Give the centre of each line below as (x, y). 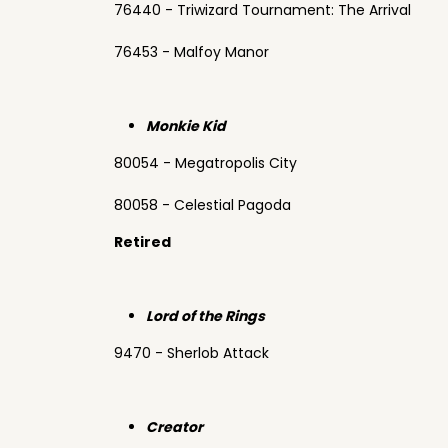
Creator (174, 427)
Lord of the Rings (207, 316)
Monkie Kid (186, 126)
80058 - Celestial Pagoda (202, 205)
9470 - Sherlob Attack (191, 353)
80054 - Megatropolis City (205, 163)
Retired (142, 242)
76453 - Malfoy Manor (191, 52)
